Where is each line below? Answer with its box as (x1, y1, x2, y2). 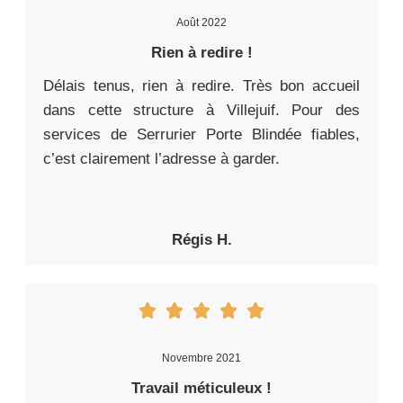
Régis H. (171, 231, 232, 249)
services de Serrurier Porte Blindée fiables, (43, 126, 360, 144)
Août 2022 (176, 16, 227, 30)
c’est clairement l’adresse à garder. (43, 150, 280, 168)
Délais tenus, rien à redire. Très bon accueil (43, 77, 360, 95)
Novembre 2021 (162, 352, 241, 365)
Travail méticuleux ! (131, 380, 272, 398)
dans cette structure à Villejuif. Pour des (43, 102, 360, 120)
